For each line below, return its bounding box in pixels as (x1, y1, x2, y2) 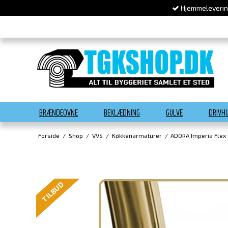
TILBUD (40, 180, 66, 204)
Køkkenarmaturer (111, 131, 162, 139)
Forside (38, 131, 60, 139)
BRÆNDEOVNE (39, 106, 78, 120)
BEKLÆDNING (103, 106, 140, 120)
